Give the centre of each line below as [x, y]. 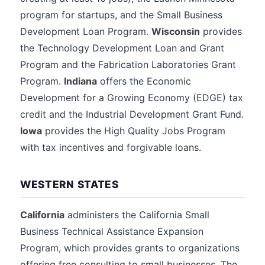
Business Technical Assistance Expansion [112, 231]
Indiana [80, 81]
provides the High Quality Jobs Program [134, 131]
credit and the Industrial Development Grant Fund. [132, 114]
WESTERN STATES [70, 184]
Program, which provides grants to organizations [130, 248]
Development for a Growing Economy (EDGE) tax [132, 98]
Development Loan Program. [86, 31]
